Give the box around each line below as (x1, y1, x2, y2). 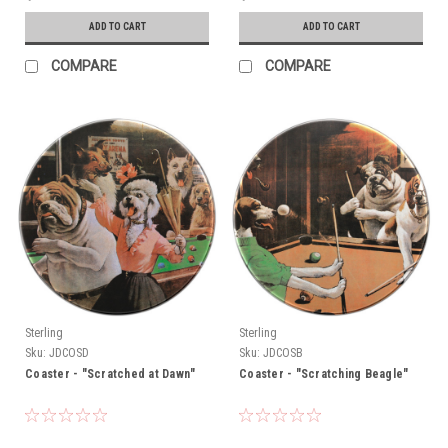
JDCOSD (49, 345, 89, 360)
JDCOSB (263, 345, 303, 360)
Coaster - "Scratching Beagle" (239, 366, 409, 381)
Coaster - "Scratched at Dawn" (25, 366, 196, 381)
